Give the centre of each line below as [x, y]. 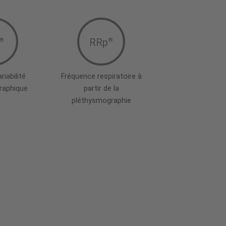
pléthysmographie [101, 100]
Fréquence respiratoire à [101, 76]
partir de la [101, 88]
